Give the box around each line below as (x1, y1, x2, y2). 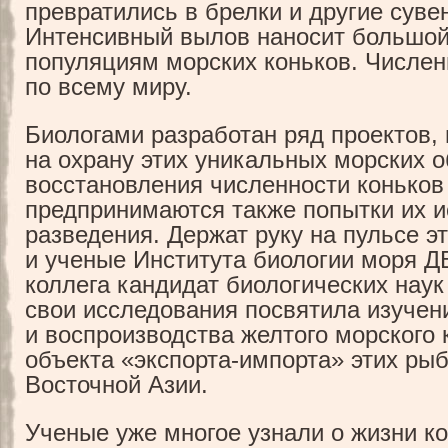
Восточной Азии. (25, 372, 208, 399)
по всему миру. (25, 74, 192, 101)
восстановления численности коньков (25, 172, 444, 199)
